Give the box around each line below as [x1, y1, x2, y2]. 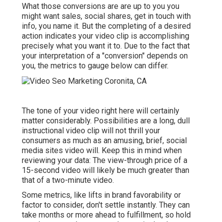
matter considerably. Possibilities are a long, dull [22, 115, 190, 125]
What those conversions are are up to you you [22, 1, 179, 11]
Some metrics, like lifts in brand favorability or [22, 190, 181, 200]
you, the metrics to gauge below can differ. [22, 61, 168, 71]
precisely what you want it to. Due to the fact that [22, 41, 190, 51]
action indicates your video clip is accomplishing [22, 31, 189, 41]
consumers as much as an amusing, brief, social [22, 135, 187, 145]
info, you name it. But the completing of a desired [22, 21, 191, 31]
